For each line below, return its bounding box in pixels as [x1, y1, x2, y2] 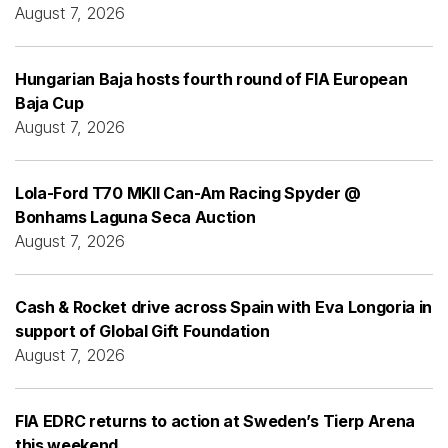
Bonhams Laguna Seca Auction [15, 206, 256, 227]
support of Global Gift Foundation [15, 320, 270, 341]
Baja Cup [15, 92, 84, 113]
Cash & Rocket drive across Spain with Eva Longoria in [15, 296, 433, 317]
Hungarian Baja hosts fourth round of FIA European [15, 68, 408, 89]
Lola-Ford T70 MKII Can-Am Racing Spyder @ [15, 182, 361, 203]
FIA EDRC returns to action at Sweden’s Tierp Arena [15, 410, 415, 431]
